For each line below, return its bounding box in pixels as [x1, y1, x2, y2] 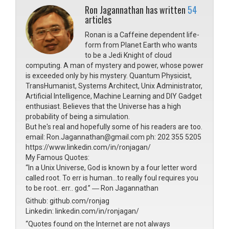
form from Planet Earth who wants [85, 41, 197, 49]
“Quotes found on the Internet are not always [26, 220, 170, 228]
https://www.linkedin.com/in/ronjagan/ [26, 143, 151, 151]
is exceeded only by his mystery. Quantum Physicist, [26, 72, 192, 80]
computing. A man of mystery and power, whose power [26, 61, 203, 70]
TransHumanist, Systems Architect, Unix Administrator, [26, 82, 202, 90]
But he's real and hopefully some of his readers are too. [26, 123, 202, 131]
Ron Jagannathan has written [85, 3, 188, 16]
